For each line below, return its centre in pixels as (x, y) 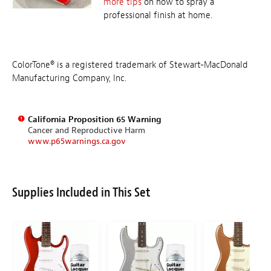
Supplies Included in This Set (81, 192)
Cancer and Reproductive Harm (86, 130)
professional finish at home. (159, 15)
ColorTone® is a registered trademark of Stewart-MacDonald (130, 65)
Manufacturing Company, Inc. (69, 78)
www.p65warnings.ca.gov (77, 141)
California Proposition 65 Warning (94, 119)
